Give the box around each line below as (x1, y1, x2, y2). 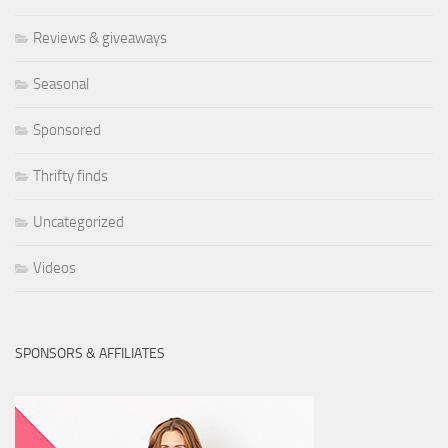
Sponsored (33, 121, 101, 140)
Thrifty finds (33, 167, 108, 186)
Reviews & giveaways (33, 29, 167, 48)
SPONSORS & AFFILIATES (15, 345, 165, 363)
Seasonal (33, 75, 89, 94)
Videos (33, 259, 76, 278)
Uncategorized (33, 213, 124, 232)
